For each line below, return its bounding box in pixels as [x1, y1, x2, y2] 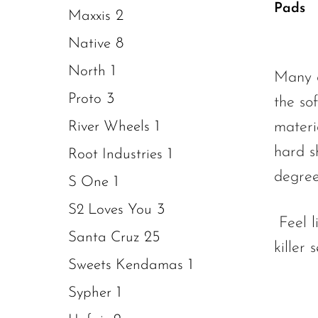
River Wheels [68, 119, 150, 134]
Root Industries [68, 147, 163, 162]
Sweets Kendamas [68, 258, 183, 273]
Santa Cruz [68, 230, 139, 245]
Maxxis [68, 9, 111, 23]
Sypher [68, 285, 111, 300]
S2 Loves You [68, 202, 152, 217]
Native [68, 36, 111, 51]
